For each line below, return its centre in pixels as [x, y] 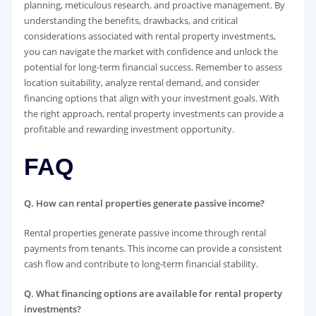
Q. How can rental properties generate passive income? [144, 203]
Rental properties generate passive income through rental [145, 232]
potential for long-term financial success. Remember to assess [153, 67]
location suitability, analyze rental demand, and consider [141, 83]
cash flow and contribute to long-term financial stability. [141, 263]
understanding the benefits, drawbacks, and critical [130, 21]
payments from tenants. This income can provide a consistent [153, 248]
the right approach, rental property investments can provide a [153, 114]
